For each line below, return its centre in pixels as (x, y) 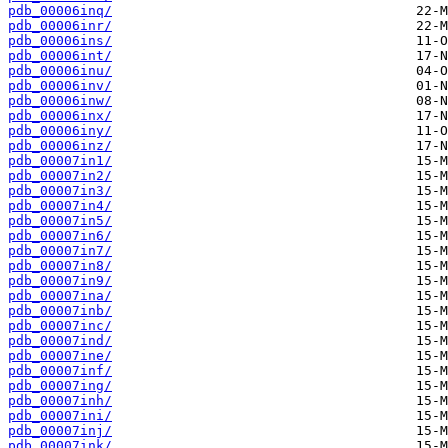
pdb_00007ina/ (60, 296)
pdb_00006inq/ (60, 11)
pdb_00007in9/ (60, 281)
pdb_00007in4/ (60, 206)
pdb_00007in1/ (60, 161)
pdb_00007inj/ (60, 431)
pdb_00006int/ (60, 56)
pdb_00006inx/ (60, 116)
